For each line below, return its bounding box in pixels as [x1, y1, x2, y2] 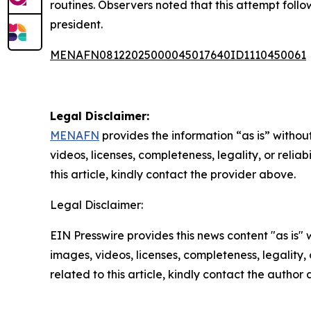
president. [50, 17, 103, 32]
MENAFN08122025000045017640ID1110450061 [50, 48, 306, 62]
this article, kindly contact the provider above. [50, 167, 296, 182]
